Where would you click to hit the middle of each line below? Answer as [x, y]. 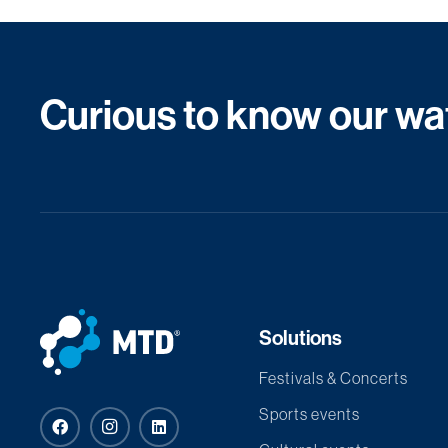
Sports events [309, 414]
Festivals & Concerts [333, 378]
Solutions [300, 338]
